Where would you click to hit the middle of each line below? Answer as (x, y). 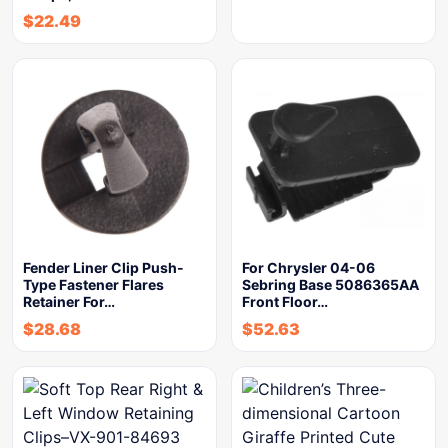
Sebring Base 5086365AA (330, 284)
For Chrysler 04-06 (308, 267)
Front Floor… (285, 301)
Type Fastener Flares (93, 284)
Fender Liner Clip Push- (103, 267)
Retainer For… (69, 301)
